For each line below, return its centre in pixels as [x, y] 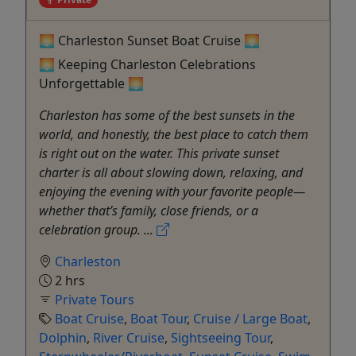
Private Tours [95, 300]
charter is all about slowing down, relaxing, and [171, 173]
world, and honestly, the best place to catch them [174, 135]
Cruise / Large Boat [250, 319]
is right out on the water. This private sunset [159, 154]
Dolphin [63, 338]
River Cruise [129, 338]
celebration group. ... [98, 230]
